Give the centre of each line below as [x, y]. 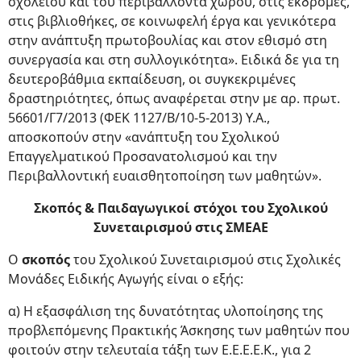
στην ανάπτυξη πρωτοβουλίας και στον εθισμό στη [168, 40]
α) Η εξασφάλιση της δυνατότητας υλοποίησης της [166, 311]
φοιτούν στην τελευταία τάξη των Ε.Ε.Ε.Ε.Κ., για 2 [160, 350]
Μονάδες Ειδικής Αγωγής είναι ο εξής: [126, 279]
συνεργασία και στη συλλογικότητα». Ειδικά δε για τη [174, 60]
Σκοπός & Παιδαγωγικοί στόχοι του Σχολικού [180, 208]
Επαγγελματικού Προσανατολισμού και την [143, 156]
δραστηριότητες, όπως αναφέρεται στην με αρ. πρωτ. [174, 98]
